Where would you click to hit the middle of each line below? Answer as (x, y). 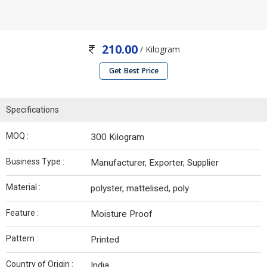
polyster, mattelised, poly (140, 189)
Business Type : (35, 162)
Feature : (22, 213)
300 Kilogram (117, 137)
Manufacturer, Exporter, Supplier (155, 163)
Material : (23, 187)
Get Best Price (133, 71)
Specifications (32, 110)
